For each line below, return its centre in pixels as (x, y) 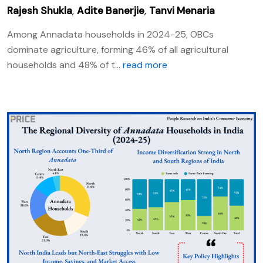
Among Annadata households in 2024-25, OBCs (110, 34)
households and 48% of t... (65, 65)
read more (145, 65)
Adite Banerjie (111, 11)
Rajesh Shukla (40, 11)
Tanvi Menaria (182, 11)
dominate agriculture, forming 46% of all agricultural (118, 50)
